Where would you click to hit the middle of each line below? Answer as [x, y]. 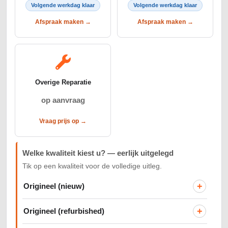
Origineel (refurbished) [64, 211]
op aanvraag [63, 100]
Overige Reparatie [63, 82]
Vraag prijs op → [63, 121]
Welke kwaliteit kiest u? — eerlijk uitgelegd [98, 153]
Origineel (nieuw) [54, 186]
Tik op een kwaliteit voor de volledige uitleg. [92, 166]
